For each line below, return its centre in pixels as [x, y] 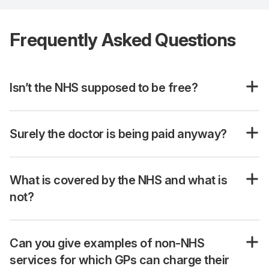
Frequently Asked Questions [123, 40]
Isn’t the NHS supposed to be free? [104, 88]
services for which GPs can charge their [119, 260]
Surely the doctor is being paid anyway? [118, 134]
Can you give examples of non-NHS [107, 243]
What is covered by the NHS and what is [118, 180]
